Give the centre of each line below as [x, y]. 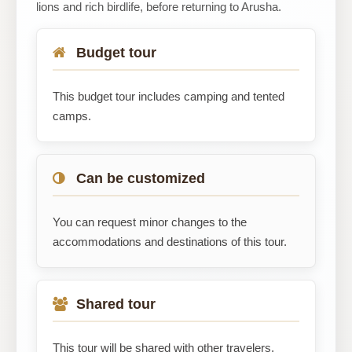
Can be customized [141, 178]
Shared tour [116, 304]
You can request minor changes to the [150, 222]
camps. [72, 116]
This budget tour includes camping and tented [169, 96]
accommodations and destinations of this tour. [170, 242]
